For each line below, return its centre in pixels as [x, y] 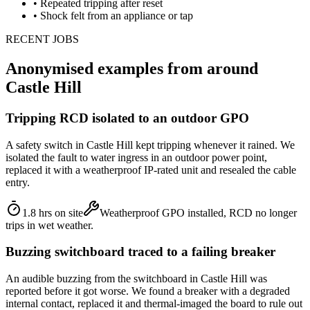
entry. [18, 182]
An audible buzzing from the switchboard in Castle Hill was [136, 278]
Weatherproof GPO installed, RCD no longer [198, 212]
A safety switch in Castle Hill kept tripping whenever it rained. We [150, 145]
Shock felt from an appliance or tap [117, 16]
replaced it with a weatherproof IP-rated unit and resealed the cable [151, 170]
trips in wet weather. [49, 225]
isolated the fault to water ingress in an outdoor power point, [136, 157]
